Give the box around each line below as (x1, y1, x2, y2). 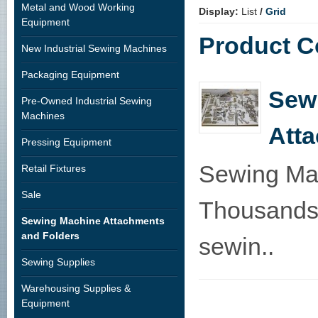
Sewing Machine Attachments (21, 215, 165, 226)
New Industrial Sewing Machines (21, 43, 167, 54)
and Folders (21, 230, 79, 241)
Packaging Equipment (21, 69, 119, 80)
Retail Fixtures (21, 163, 86, 174)
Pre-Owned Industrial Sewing (21, 95, 152, 106)
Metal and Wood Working (21, 1, 135, 13)
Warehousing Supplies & (21, 283, 131, 294)
